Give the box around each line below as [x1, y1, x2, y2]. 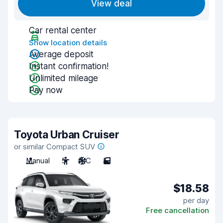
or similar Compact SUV [14, 142, 95, 151]
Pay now [29, 85, 63, 95]
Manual [26, 156, 50, 165]
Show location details [29, 38, 107, 47]
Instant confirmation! [29, 61, 109, 71]
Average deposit [29, 49, 94, 59]
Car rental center [29, 25, 97, 35]
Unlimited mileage [29, 73, 98, 83]
